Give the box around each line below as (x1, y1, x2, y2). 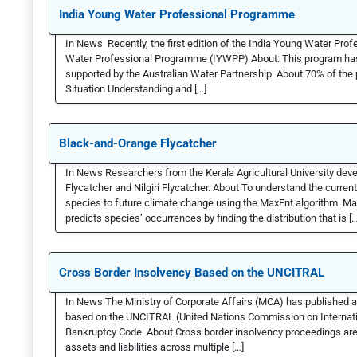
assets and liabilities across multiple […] (65, 341, 244, 354)
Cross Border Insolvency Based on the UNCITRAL (59, 265, 324, 280)
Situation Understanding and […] (65, 83, 206, 96)
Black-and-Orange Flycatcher (59, 136, 217, 151)
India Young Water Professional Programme (59, 7, 295, 22)
